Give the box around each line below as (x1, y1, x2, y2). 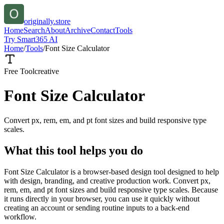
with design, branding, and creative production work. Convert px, (4, 176, 210, 185)
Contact (90, 26, 115, 34)
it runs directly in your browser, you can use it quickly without (4, 194, 199, 203)
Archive (65, 26, 90, 34)
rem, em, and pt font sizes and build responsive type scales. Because (4, 185, 218, 194)
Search (23, 26, 45, 34)
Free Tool (4, 67, 34, 75)
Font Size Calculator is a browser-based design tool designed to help (4, 167, 219, 176)
